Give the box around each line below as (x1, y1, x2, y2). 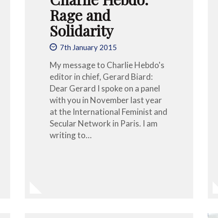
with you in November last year (49, 94, 162, 105)
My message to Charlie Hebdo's (49, 59, 164, 70)
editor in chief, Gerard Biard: (49, 71, 153, 82)
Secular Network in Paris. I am (49, 118, 158, 128)
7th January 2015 (59, 43, 117, 52)
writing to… (49, 129, 91, 140)
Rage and (49, 4, 110, 25)
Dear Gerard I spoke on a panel (49, 83, 160, 93)
